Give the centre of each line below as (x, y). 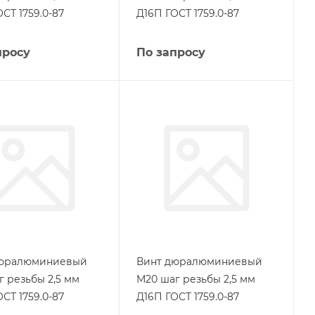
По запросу (171, 52)
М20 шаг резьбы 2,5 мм (195, 279)
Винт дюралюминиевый (199, 261)
